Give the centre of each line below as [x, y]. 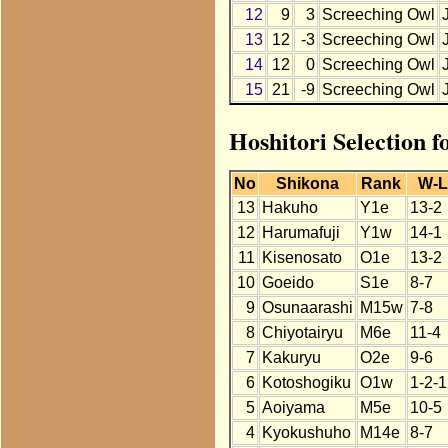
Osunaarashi [307, 308]
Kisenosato [301, 258]
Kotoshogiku [306, 383]
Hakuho [289, 208]
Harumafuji [300, 233]
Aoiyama [293, 408]
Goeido [287, 283]
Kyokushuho [306, 433]
